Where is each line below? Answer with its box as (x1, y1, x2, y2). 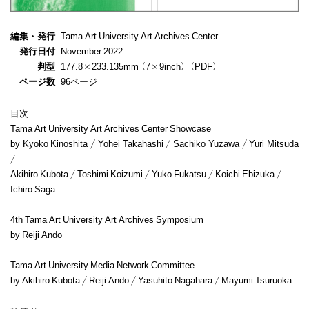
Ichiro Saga (10, 183, 55, 195)
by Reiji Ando (10, 228, 62, 240)
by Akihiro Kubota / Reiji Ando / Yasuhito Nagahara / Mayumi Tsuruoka (10, 274, 292, 286)
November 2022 (61, 45, 123, 57)
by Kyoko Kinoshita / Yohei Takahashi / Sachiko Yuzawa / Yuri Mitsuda (10, 137, 299, 149)
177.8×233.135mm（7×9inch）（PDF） (61, 60, 219, 72)
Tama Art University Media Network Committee (10, 259, 195, 270)
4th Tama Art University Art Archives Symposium (10, 213, 203, 225)
